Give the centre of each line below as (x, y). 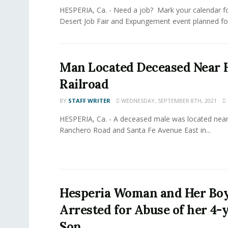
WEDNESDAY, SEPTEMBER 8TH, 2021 (168, 100)
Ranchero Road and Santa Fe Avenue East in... (135, 130)
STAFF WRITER (89, 100)
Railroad (84, 84)
